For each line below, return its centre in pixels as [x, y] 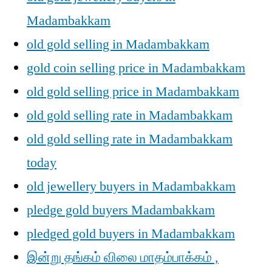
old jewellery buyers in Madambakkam [131, 186]
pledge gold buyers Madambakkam [121, 210]
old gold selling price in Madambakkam [133, 92]
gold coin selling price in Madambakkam [136, 68]
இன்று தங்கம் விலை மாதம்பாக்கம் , [123, 257]
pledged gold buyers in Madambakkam [131, 234]
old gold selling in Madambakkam [118, 44]
